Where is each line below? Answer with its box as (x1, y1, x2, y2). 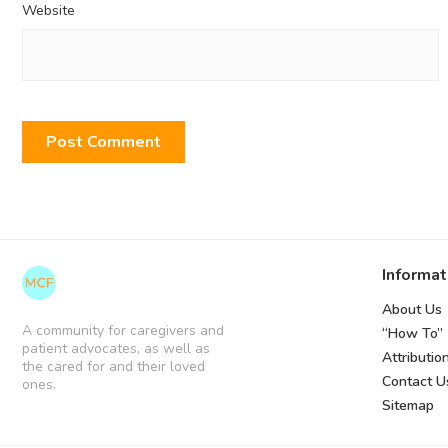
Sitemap (381, 395, 434, 415)
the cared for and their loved (22, 356, 205, 376)
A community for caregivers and (22, 320, 224, 340)
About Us (381, 299, 442, 319)
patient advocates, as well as (22, 338, 210, 358)
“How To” (381, 323, 443, 343)
